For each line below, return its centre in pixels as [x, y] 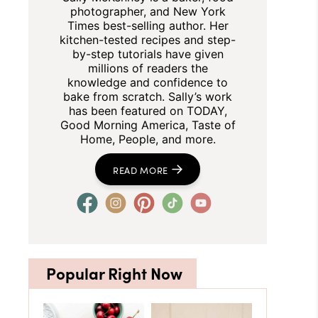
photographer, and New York [148, 11]
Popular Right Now [114, 273]
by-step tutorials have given [148, 54]
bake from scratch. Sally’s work [148, 97]
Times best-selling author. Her [148, 26]
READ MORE [141, 169]
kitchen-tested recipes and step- [148, 40]
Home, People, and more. [148, 139]
